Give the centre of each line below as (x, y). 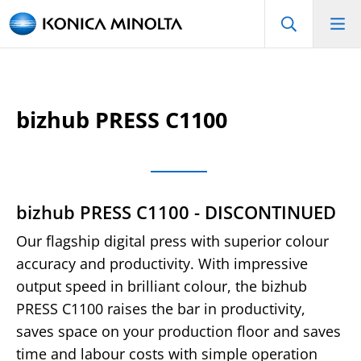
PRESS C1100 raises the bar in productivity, (161, 309)
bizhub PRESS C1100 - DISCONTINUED (176, 212)
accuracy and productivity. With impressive (162, 263)
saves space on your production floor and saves (178, 331)
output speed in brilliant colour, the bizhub (162, 286)
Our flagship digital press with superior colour (172, 241)
